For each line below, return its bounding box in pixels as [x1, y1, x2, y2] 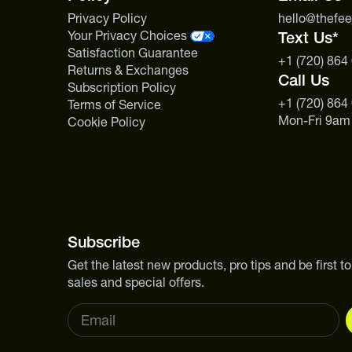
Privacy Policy [68, 10, 148, 26]
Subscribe [68, 233, 141, 251]
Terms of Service [68, 97, 162, 112]
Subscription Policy [68, 79, 177, 95]
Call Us [277, 71, 329, 90]
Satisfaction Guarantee [68, 45, 199, 60]
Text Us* [277, 28, 338, 47]
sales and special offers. [68, 274, 205, 290]
